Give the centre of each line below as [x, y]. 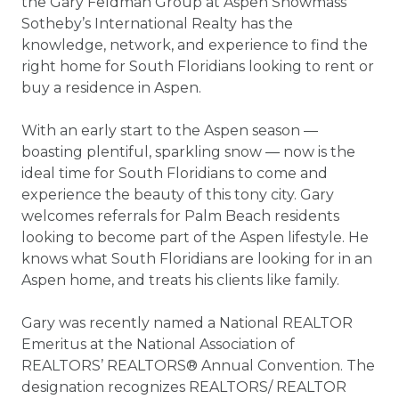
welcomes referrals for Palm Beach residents [180, 216]
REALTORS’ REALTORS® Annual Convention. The [198, 366]
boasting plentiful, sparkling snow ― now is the [188, 152]
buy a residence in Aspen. [111, 88]
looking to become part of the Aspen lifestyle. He [195, 237]
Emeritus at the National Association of [158, 344]
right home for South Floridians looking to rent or [198, 66]
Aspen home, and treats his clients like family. [186, 280]
